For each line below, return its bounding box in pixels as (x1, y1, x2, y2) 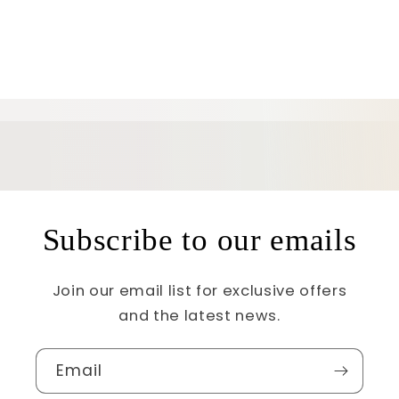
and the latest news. (118, 305, 281, 326)
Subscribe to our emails (42, 222, 357, 256)
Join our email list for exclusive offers (52, 280, 347, 301)
